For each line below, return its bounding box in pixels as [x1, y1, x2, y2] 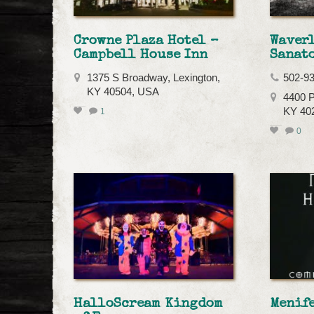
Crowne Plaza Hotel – [74, 34, 219, 48]
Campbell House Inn [74, 48, 207, 62]
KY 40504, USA [87, 86, 159, 97]
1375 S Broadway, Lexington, [87, 71, 220, 83]
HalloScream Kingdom [74, 296, 223, 311]
